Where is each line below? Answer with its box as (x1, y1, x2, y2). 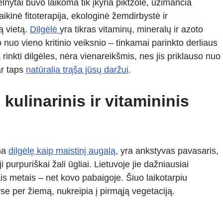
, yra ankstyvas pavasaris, (115, 146, 219, 156)
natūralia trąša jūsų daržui (26, 65, 128, 75)
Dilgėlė (30, 24, 60, 34)
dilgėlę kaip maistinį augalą (8, 146, 115, 156)
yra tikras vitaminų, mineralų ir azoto (60, 24, 203, 34)
